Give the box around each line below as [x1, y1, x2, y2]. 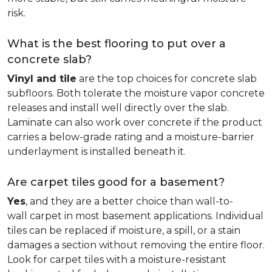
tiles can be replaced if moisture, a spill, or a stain [7, 225, 240, 236]
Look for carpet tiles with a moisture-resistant [7, 254, 226, 265]
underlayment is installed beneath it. [7, 146, 188, 157]
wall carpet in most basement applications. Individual [7, 210, 263, 222]
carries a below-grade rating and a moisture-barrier [7, 131, 254, 143]
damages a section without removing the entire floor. [7, 239, 265, 251]
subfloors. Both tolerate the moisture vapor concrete [7, 87, 265, 99]
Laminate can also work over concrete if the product [7, 117, 262, 128]
